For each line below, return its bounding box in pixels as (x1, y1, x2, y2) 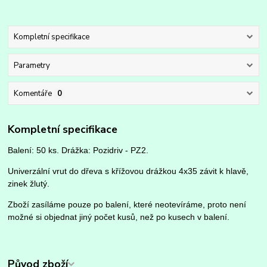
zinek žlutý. (8, 179, 50, 189)
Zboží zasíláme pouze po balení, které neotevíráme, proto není (8, 200, 247, 210)
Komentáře (13, 88, 52, 99)
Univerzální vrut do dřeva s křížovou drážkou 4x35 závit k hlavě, (8, 166, 249, 176)
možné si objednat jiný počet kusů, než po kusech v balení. (8, 212, 230, 222)
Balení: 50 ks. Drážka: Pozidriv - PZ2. (8, 145, 149, 156)
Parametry (13, 60, 50, 71)
